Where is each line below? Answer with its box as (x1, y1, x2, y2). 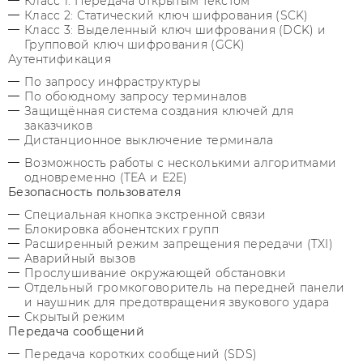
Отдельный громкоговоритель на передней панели (24, 280, 345, 295)
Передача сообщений (8, 324, 145, 339)
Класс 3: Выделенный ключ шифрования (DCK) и (24, 23, 327, 37)
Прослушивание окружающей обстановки (24, 266, 286, 280)
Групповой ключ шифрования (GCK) (24, 37, 246, 52)
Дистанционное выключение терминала (24, 133, 274, 147)
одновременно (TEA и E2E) (24, 170, 188, 185)
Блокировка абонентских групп (24, 222, 219, 237)
